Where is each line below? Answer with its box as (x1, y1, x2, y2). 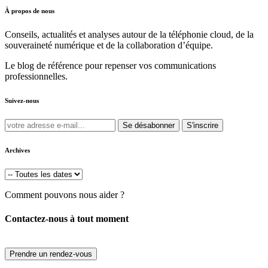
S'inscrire (187, 121, 218, 130)
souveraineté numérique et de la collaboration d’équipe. (5, 40, 213, 51)
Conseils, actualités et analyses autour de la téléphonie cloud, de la (5, 29, 254, 40)
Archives (5, 147, 30, 154)
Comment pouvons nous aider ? (5, 190, 124, 200)
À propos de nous (5, 7, 54, 15)
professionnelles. (5, 71, 68, 82)
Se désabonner (123, 121, 175, 130)
